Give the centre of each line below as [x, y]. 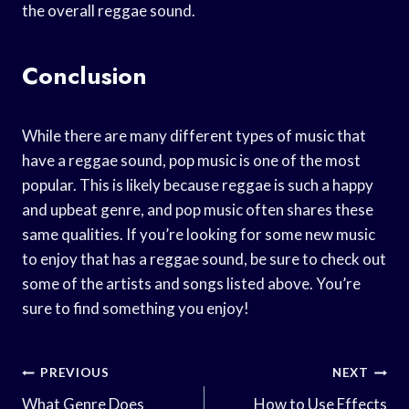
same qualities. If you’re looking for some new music [199, 234]
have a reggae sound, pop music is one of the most [191, 160]
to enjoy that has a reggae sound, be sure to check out [204, 258]
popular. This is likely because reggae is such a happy [198, 184]
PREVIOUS [75, 373]
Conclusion [84, 75]
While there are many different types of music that [194, 135]
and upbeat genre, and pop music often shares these [198, 209]
